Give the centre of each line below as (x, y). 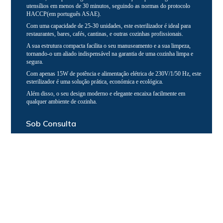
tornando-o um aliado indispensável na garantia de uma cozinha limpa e (110, 54)
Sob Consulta (51, 123)
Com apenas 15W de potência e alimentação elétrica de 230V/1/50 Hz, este (114, 74)
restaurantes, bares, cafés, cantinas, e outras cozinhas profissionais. (105, 34)
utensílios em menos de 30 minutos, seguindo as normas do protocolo (109, 6)
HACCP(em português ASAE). (64, 14)
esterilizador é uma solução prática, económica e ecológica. (95, 82)
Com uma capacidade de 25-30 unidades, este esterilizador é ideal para (109, 26)
